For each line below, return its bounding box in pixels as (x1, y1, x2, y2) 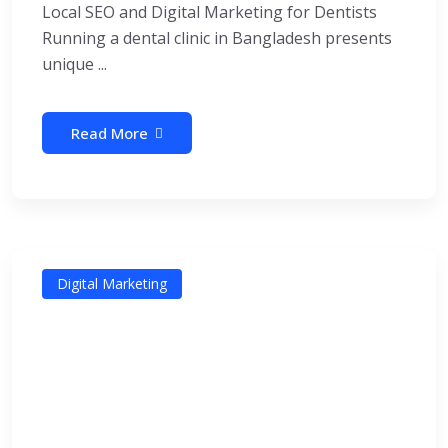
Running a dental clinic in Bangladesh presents (42, 26, 392, 49)
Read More (71, 122, 148, 143)
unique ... (42, 52, 107, 75)
